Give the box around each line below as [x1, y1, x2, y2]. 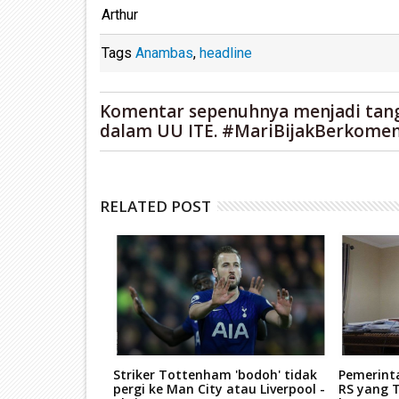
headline [199, 44, 252, 61]
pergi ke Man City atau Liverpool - [112, 379, 325, 397]
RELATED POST [100, 195, 211, 216]
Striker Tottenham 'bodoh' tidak [112, 365, 317, 383]
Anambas [135, 44, 193, 61]
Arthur [102, 5, 138, 23]
